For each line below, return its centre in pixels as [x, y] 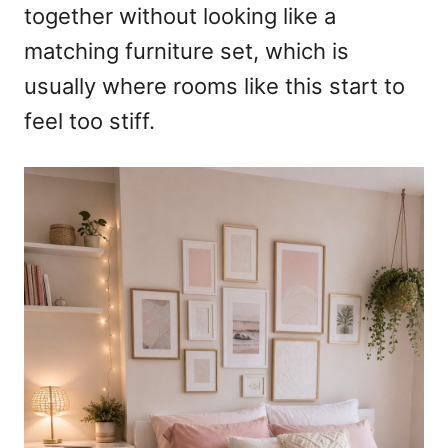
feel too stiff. [89, 121]
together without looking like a [180, 16]
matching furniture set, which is [186, 51]
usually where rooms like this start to [214, 86]
